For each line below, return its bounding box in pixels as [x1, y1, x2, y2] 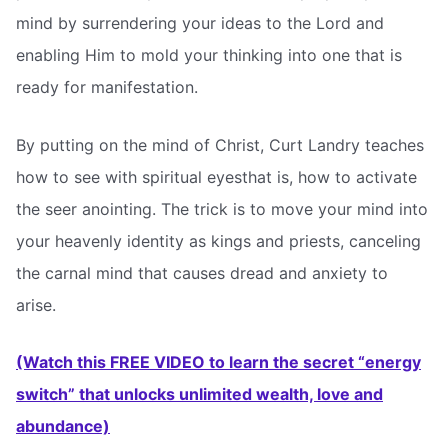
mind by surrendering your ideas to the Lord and [16, 13, 384, 34]
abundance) [16, 416, 110, 437]
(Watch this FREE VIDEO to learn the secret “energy [16, 352, 421, 373]
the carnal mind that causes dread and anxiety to [16, 262, 388, 283]
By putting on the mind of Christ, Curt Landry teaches [16, 134, 424, 155]
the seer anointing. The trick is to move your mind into [16, 198, 428, 219]
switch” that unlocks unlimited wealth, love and [16, 384, 383, 405]
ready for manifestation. [16, 77, 198, 98]
